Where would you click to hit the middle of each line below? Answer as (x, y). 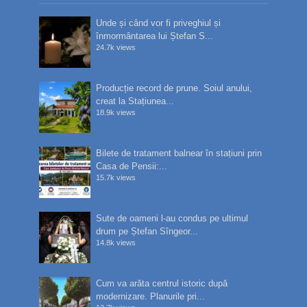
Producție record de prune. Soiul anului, (174, 88)
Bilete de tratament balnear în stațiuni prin (179, 153)
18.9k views (116, 113)
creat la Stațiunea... (135, 101)
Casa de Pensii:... (132, 167)
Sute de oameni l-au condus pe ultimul (172, 219)
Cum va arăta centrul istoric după (162, 284)
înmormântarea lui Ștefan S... (155, 36)
